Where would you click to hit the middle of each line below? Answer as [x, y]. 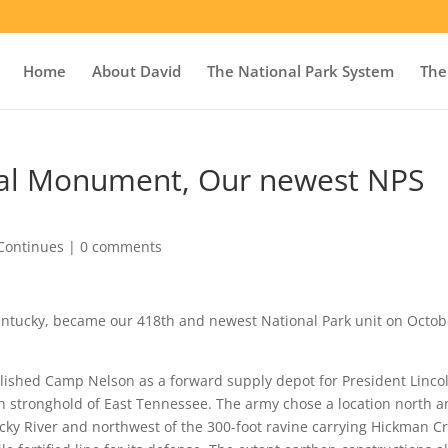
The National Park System [300, 70]
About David [136, 70]
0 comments [121, 246]
